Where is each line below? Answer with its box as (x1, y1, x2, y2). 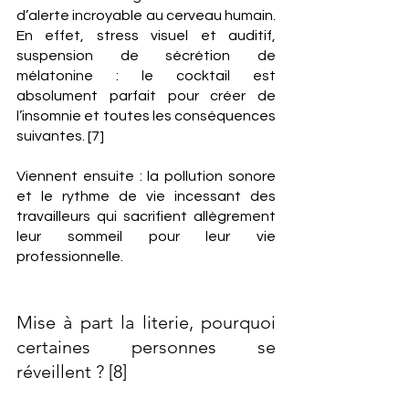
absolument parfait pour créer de (16, 89, 276, 103)
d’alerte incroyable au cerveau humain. (16, 8, 276, 23)
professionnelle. (16, 249, 126, 264)
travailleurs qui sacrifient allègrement (16, 209, 276, 224)
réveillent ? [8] (16, 361, 127, 383)
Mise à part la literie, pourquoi (16, 311, 276, 333)
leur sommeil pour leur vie (16, 229, 276, 244)
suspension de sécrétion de (16, 48, 276, 63)
